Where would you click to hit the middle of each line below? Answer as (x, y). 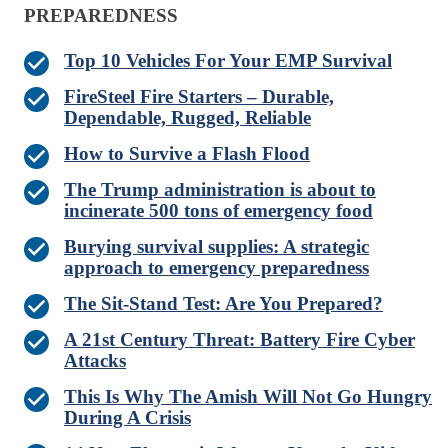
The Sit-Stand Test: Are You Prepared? (223, 304)
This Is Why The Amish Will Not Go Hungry (248, 397)
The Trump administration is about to (220, 190)
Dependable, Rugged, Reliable (187, 118)
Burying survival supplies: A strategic (216, 247)
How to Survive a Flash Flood (187, 154)
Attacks (95, 361)
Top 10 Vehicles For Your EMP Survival (228, 61)
